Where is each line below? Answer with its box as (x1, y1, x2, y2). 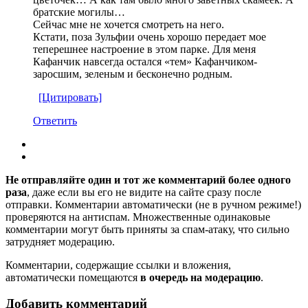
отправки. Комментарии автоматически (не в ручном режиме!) (5, 198, 301, 210)
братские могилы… (33, 5, 125, 18)
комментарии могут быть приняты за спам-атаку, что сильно (5, 223, 289, 235)
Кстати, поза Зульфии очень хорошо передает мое (33, 30, 266, 43)
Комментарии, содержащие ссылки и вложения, (5, 258, 231, 271)
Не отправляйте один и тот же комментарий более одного (5, 173, 291, 186)
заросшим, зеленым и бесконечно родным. (33, 67, 232, 80)
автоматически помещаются (5, 271, 140, 283)
